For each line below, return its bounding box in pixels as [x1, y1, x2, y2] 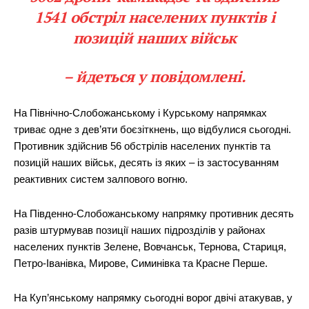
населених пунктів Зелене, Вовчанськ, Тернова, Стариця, [14, 240, 286, 252]
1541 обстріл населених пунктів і [34, 6, 275, 27]
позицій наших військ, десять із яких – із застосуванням [14, 156, 279, 168]
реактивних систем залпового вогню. [14, 172, 188, 185]
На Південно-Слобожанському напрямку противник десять [14, 207, 294, 219]
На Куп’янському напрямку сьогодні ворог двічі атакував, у [14, 291, 292, 303]
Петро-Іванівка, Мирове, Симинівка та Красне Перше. [14, 257, 268, 269]
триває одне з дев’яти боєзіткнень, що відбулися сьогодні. [14, 123, 291, 135]
